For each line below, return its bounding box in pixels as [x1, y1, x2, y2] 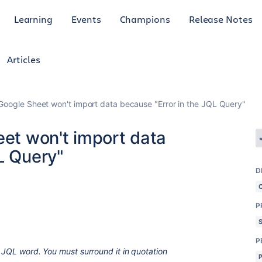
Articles [7, 53, 40, 65]
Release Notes [188, 12, 253, 25]
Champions [119, 12, 170, 25]
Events [71, 12, 101, 25]
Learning [13, 12, 53, 25]
